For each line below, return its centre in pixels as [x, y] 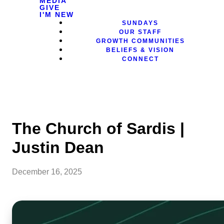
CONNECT [140, 59]
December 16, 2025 [47, 172]
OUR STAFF [140, 32]
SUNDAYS [140, 23]
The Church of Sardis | [98, 128]
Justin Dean [58, 147]
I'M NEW [57, 14]
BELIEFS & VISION [140, 50]
